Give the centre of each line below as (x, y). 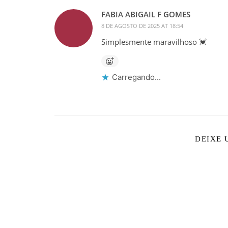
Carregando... (136, 77)
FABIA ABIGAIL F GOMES (146, 14)
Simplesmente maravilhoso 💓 (154, 41)
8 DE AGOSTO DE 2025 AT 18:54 (142, 25)
